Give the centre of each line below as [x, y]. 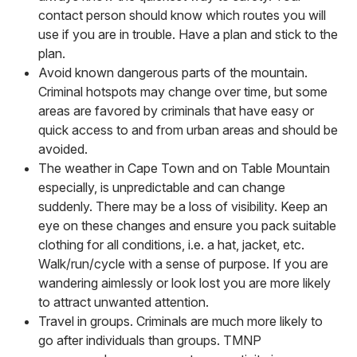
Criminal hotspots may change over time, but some [183, 92]
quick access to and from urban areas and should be [188, 130]
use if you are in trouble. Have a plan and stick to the [188, 35]
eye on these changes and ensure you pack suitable [187, 226]
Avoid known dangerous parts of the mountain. [173, 73]
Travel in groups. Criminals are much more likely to [180, 322]
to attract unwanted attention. [124, 302]
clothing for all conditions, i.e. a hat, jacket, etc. [171, 245]
